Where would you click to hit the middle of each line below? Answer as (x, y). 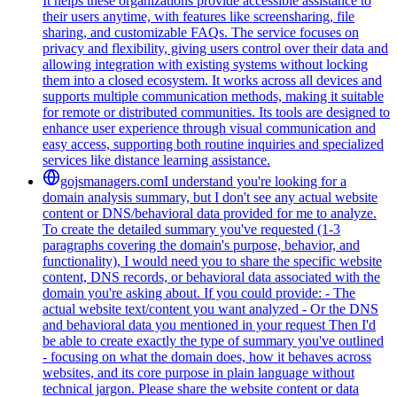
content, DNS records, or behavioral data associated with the (211, 276)
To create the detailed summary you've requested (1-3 (191, 229)
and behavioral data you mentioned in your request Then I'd (209, 324)
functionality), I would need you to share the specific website (212, 261)
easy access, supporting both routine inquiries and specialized (213, 144)
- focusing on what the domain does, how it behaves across (207, 356)
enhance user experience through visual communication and (209, 128)
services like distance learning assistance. (156, 160)
